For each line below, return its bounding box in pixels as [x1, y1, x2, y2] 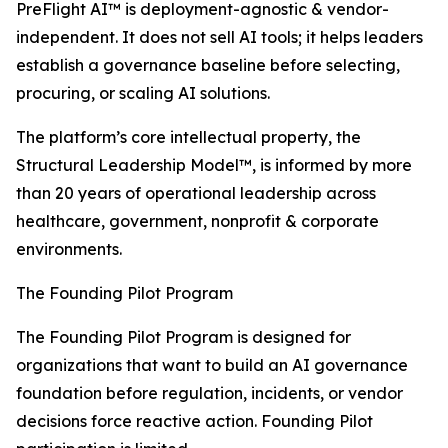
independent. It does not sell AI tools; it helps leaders [16, 27, 423, 48]
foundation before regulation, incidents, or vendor [16, 383, 403, 404]
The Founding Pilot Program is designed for [16, 327, 351, 348]
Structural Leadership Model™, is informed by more [16, 155, 412, 176]
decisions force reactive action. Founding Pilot [16, 411, 373, 432]
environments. [16, 239, 122, 260]
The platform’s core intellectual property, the [16, 127, 361, 148]
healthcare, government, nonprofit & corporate [16, 211, 379, 232]
